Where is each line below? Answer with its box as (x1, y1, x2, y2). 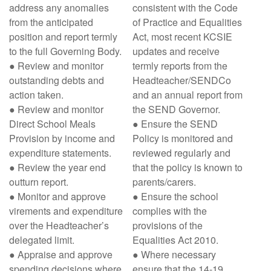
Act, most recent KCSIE (132, 30, 232, 44)
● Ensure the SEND (132, 117, 218, 131)
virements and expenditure (9, 204, 123, 218)
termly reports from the (132, 59, 227, 73)
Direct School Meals (9, 117, 96, 131)
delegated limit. (9, 233, 74, 247)
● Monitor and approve (9, 189, 106, 203)
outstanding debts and (9, 73, 104, 87)
